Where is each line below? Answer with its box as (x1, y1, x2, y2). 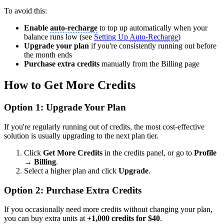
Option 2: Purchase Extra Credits (4, 184, 141, 195)
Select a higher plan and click (24, 166, 118, 175)
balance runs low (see (24, 32, 94, 41)
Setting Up (94, 32, 129, 41)
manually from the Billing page (99, 59, 199, 68)
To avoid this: (4, 6, 47, 15)
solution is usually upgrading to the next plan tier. (4, 131, 158, 140)
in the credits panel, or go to (102, 148, 194, 157)
